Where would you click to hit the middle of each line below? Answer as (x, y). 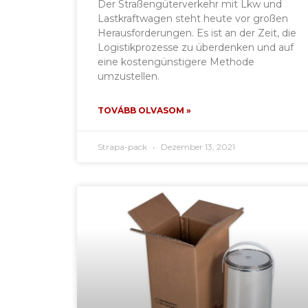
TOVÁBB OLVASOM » (144, 110)
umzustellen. (129, 76)
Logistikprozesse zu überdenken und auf (196, 47)
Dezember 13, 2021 (197, 146)
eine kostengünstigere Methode (176, 62)
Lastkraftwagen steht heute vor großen (193, 18)
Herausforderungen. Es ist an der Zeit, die (197, 33)
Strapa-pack (123, 146)
